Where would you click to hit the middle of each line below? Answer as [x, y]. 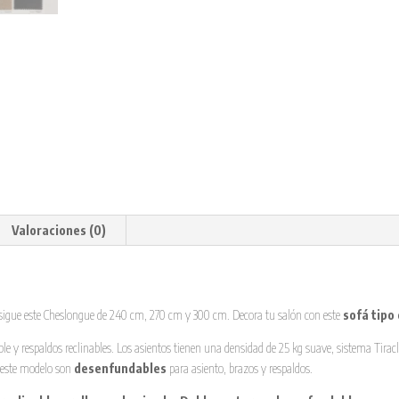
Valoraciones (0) [59, 230]
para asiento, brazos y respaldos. [240, 368]
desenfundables [121, 368]
